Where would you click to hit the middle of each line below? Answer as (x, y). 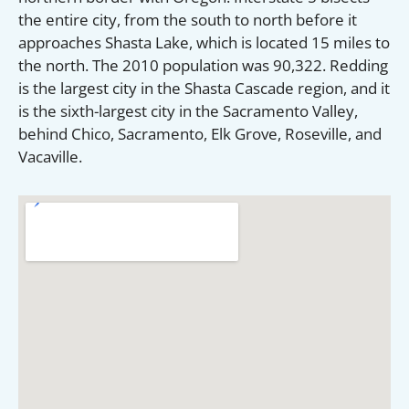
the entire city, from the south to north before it (188, 19)
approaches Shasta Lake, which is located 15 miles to (204, 42)
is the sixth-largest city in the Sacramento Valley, (188, 110)
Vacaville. (50, 156)
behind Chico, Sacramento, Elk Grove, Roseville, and (200, 133)
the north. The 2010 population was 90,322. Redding (203, 65)
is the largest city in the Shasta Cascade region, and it (204, 88)
